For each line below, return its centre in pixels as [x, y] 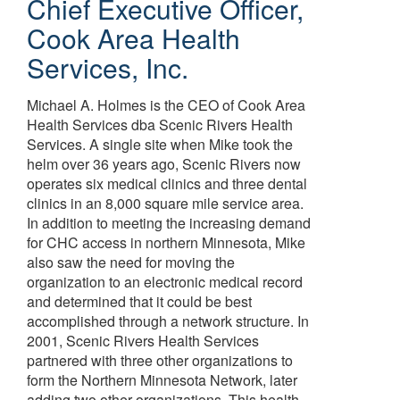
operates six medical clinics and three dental [167, 183]
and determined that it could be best [139, 301]
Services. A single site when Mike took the [160, 144]
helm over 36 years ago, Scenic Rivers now [164, 164]
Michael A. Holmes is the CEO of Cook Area [166, 105]
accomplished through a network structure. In [168, 321]
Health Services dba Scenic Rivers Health [160, 125]
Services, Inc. [108, 67]
